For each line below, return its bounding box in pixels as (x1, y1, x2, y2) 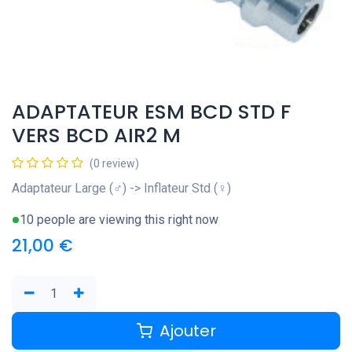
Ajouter (155, 320, 216, 343)
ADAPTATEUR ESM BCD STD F (12, 98, 291, 126)
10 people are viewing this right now (20, 212, 218, 228)
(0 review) (90, 157, 139, 170)
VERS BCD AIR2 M (12, 122, 181, 150)
